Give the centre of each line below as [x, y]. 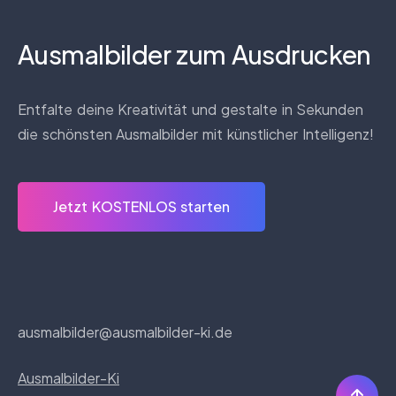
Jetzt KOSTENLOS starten [142, 206]
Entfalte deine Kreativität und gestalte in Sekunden [191, 109]
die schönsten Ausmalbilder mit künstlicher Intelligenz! [196, 133]
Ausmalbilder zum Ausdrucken [194, 53]
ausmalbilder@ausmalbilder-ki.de [125, 331]
